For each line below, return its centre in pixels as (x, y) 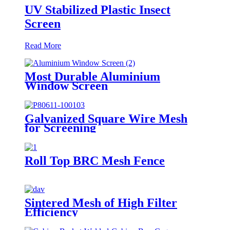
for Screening (60, 128)
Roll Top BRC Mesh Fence (95, 160)
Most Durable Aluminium (92, 76)
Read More (43, 45)
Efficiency (51, 212)
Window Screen (66, 85)
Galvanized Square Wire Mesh (106, 118)
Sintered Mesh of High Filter (101, 203)
